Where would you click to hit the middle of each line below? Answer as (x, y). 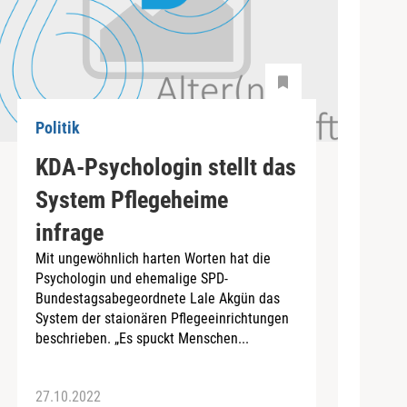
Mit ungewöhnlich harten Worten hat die (153, 258)
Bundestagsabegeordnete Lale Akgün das (157, 298)
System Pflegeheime (131, 199)
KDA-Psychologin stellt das (165, 167)
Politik (57, 128)
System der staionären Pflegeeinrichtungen (162, 318)
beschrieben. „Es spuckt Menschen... (142, 338)
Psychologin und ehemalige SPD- (131, 278)
